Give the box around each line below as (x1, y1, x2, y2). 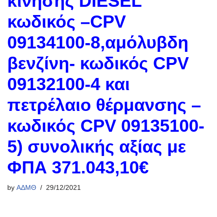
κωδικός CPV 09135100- (7, 116, 204, 136)
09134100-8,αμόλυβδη (7, 32, 188, 52)
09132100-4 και (7, 74, 130, 94)
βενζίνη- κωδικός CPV (7, 53, 189, 73)
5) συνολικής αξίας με (7, 137, 186, 156)
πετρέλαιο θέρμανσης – (7, 95, 201, 115)
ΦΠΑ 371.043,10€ (7, 157, 149, 177)
